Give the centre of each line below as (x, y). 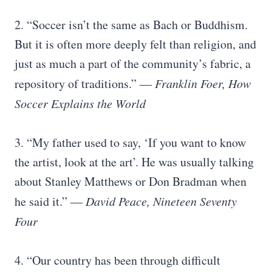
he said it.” (42, 201)
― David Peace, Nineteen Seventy (154, 201)
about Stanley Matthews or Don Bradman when (131, 181)
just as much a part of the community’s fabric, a (133, 63)
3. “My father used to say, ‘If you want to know (130, 142)
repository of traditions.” (77, 83)
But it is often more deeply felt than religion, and (135, 44)
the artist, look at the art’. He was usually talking (134, 162)
